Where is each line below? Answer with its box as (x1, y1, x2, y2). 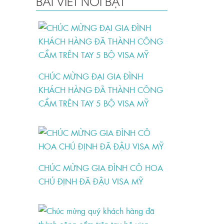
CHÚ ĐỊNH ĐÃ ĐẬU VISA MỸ (38, 175, 143, 187)
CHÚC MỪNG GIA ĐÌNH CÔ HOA (38, 161, 163, 174)
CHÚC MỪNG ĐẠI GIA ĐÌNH (38, 70, 143, 82)
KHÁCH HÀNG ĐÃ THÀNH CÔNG (38, 83, 163, 96)
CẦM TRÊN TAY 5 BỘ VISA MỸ (38, 97, 149, 109)
